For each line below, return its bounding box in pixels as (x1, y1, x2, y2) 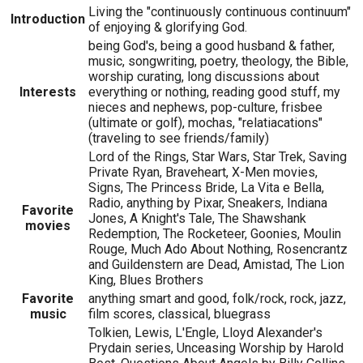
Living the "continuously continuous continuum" (88, 4, 351, 20)
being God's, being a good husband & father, (88, 38, 335, 54)
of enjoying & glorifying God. (88, 19, 247, 36)
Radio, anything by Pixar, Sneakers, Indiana (88, 195, 327, 211)
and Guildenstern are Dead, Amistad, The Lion (88, 257, 344, 273)
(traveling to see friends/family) (88, 130, 269, 147)
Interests (19, 84, 76, 100)
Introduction (11, 11, 85, 28)
